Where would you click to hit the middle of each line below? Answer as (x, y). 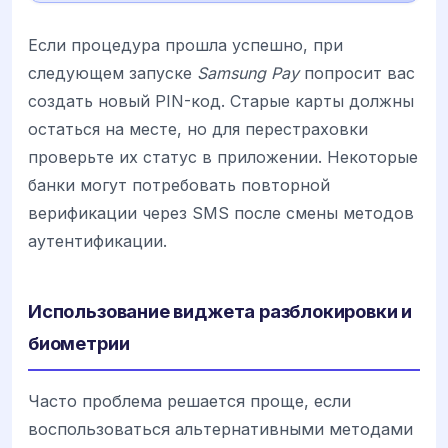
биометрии (79, 342)
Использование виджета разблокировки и (220, 310)
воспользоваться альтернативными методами (220, 428)
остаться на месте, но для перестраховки (198, 128)
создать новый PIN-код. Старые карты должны (221, 100)
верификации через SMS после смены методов (221, 212)
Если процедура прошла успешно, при (185, 44)
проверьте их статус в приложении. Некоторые (223, 156)
